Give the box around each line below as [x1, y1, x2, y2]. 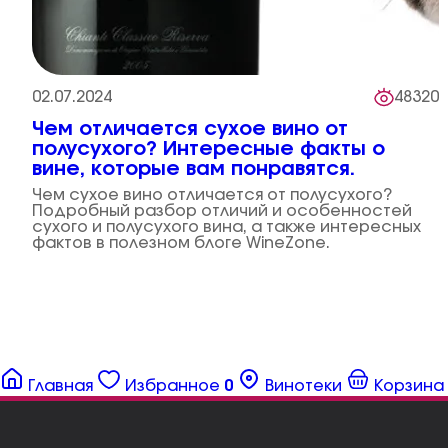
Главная [28, 378, 93, 394]
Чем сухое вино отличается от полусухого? [32, 187, 392, 203]
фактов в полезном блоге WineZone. [32, 235, 330, 251]
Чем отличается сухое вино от [32, 119, 348, 139]
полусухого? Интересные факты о [32, 139, 385, 159]
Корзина [374, 378, 444, 394]
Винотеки [265, 378, 342, 394]
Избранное [125, 378, 220, 394]
